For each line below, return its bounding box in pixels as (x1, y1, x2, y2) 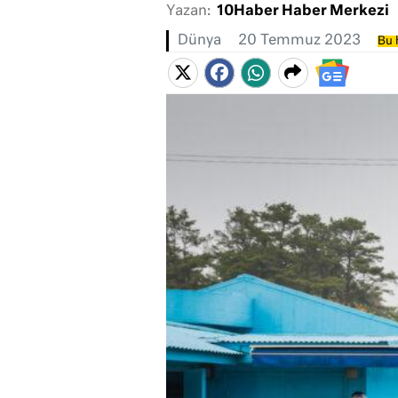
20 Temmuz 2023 (237, 34, 361, 49)
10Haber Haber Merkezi (216, 4, 389, 20)
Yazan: (165, 4, 211, 20)
